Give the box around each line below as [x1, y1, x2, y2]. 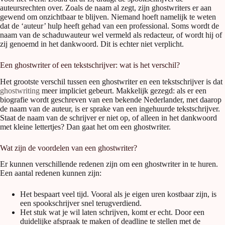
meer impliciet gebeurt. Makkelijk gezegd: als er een [40, 86, 206, 95]
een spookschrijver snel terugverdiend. [20, 199, 142, 208]
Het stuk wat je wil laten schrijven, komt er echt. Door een [20, 208, 204, 217]
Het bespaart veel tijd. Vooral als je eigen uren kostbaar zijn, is [20, 190, 216, 199]
